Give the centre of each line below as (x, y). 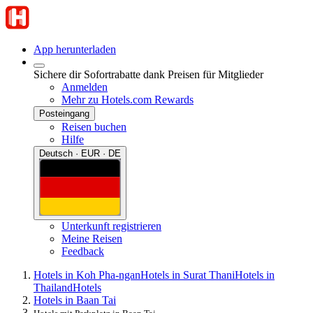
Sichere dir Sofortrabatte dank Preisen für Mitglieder (148, 74)
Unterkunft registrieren (111, 226)
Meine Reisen (92, 238)
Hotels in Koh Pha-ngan (87, 275)
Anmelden (85, 87)
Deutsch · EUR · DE (80, 153)
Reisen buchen (94, 127)
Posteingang (64, 114)
